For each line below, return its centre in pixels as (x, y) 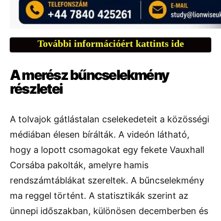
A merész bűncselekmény (90, 75)
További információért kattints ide (110, 44)
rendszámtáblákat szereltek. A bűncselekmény (107, 181)
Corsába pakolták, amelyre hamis (79, 165)
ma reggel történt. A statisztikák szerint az (99, 196)
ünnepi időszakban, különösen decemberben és (109, 211)
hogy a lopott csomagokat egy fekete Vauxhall (107, 150)
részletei (36, 89)
